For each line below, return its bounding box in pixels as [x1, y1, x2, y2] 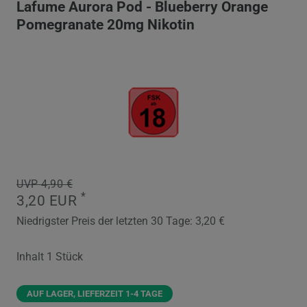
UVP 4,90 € [16, 177, 73, 191]
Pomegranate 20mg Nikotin [16, 16, 195, 33]
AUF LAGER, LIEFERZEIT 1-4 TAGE [27, 288, 162, 299]
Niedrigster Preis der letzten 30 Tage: [16, 214, 195, 228]
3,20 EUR [16, 193, 81, 210]
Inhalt [16, 250, 47, 264]
